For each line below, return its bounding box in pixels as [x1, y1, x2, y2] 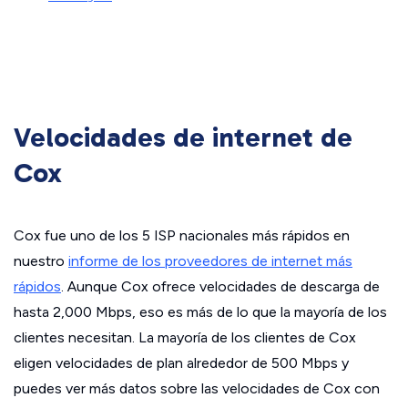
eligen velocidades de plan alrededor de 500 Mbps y [14, 354, 349, 372]
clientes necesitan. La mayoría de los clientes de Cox [14, 329, 356, 347]
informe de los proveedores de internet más [68, 252, 352, 270]
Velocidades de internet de [14, 121, 352, 155]
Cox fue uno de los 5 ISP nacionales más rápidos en [14, 227, 350, 245]
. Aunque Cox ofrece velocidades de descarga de [61, 278, 380, 296]
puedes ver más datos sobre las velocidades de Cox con [14, 380, 380, 398]
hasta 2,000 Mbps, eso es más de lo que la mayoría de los [14, 303, 387, 321]
